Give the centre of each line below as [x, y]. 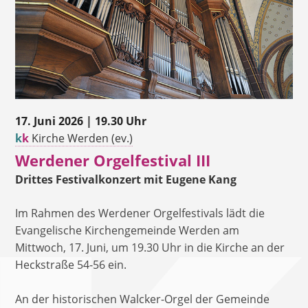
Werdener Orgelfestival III [113, 160]
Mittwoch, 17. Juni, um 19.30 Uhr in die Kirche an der [150, 247]
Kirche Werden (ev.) [81, 138]
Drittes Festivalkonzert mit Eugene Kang [126, 179]
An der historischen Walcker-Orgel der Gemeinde [143, 299]
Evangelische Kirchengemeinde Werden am [128, 230]
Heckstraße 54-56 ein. [71, 264]
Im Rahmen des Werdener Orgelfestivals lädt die [140, 213]
